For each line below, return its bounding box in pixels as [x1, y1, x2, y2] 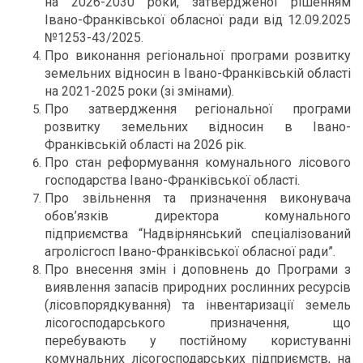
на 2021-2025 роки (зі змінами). [45, 83, 234, 99]
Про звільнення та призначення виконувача [45, 190, 351, 206]
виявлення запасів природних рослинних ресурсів [45, 280, 351, 295]
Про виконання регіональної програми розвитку [45, 48, 351, 63]
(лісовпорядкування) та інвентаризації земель [45, 297, 351, 313]
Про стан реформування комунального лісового [45, 155, 351, 170]
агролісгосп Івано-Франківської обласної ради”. [45, 244, 335, 259]
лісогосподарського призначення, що [45, 315, 351, 331]
